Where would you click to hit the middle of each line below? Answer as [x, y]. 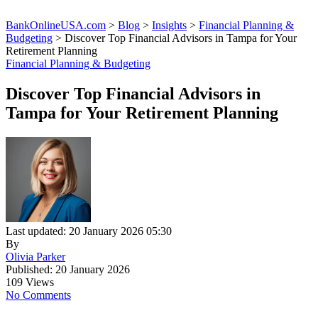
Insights [169, 26]
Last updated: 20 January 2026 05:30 [89, 231]
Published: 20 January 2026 [68, 270]
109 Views [30, 283]
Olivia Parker [35, 257]
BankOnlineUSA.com [56, 26]
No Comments [38, 295]
